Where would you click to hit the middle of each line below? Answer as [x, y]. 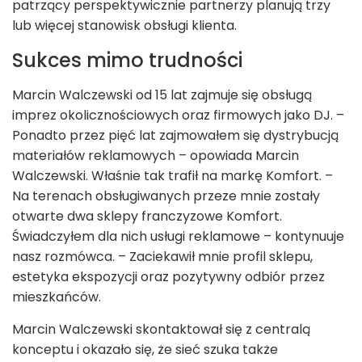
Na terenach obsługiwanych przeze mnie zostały [166, 196]
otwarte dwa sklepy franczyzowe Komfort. [147, 217]
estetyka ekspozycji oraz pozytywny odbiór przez [168, 277]
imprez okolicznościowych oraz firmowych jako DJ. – [178, 116]
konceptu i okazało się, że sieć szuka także [145, 350]
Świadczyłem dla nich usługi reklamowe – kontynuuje [178, 237]
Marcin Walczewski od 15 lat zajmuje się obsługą [162, 95]
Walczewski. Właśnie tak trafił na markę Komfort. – [173, 176]
